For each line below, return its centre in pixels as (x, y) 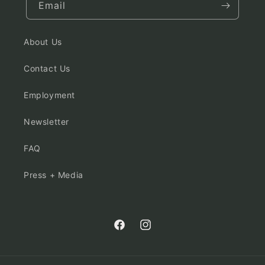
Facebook (133, 231)
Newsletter (46, 122)
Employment (49, 95)
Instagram (160, 231)
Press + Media (54, 175)
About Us (43, 42)
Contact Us (47, 69)
